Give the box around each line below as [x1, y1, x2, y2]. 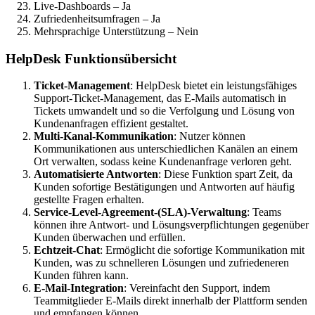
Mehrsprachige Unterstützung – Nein [34, 25, 198, 37]
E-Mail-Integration [34, 282, 124, 295]
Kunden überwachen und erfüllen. [34, 231, 186, 244]
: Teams [247, 206, 281, 219]
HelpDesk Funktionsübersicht [6, 51, 176, 66]
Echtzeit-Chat [34, 244, 100, 257]
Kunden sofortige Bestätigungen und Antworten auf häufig [34, 181, 295, 193]
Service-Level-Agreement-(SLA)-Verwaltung [34, 206, 247, 219]
